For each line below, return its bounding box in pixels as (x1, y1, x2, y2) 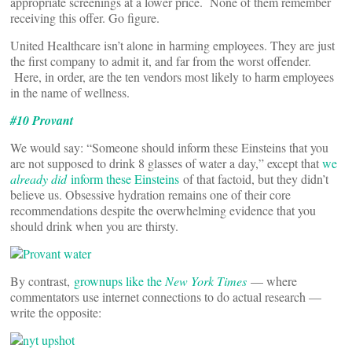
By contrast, (10, 273, 70, 289)
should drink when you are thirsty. (10, 218, 178, 234)
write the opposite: (10, 304, 101, 321)
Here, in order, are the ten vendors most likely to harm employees (10, 68, 334, 85)
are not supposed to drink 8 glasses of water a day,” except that (10, 155, 322, 171)
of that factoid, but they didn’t (179, 170, 328, 187)
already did (10, 170, 67, 187)
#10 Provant (10, 112, 73, 129)
